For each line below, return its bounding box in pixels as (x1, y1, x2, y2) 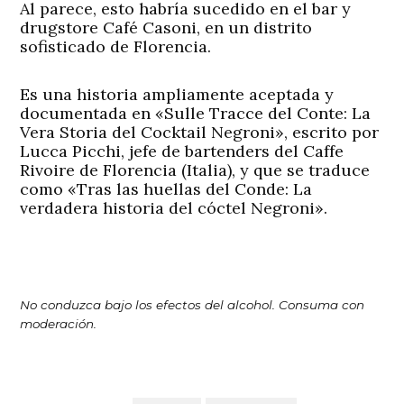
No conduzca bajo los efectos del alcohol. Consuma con (20, 298, 365, 313)
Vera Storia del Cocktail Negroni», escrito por (20, 122, 380, 143)
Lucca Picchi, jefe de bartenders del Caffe (20, 141, 344, 162)
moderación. (20, 317, 97, 332)
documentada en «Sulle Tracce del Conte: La (20, 103, 372, 124)
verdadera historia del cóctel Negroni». (20, 197, 328, 219)
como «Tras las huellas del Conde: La (20, 179, 313, 200)
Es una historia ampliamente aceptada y (20, 84, 335, 106)
